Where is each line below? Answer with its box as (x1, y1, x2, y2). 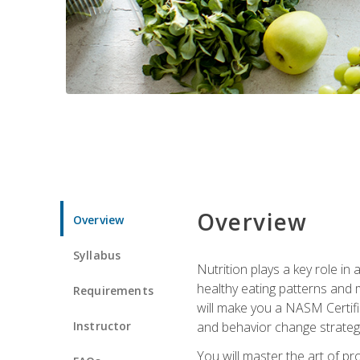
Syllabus (73, 247, 121, 263)
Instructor (73, 317, 132, 333)
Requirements (73, 282, 153, 298)
